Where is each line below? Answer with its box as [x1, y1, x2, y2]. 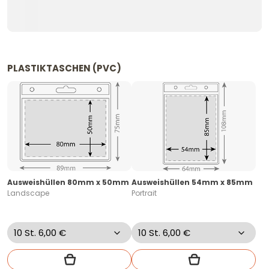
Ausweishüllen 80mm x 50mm [7, 177, 129, 188]
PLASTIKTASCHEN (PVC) [7, 62, 121, 75]
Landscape [7, 188, 49, 199]
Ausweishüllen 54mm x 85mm [131, 177, 253, 188]
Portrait [131, 188, 157, 199]
